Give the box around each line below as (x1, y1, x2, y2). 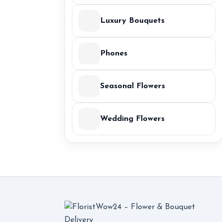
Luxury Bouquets (100, 17, 165, 25)
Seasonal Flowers (100, 82, 165, 90)
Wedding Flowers (100, 115, 165, 123)
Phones (100, 50, 127, 57)
